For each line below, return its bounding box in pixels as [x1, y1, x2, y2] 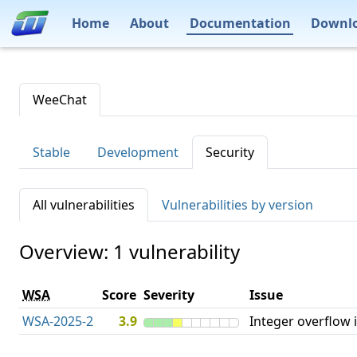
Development [97, 143, 178, 161]
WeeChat [33, 91, 87, 108]
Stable [33, 143, 70, 161]
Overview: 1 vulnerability [19, 238, 240, 265]
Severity [143, 286, 194, 304]
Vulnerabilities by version [162, 196, 313, 214]
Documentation [189, 14, 291, 32]
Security [206, 143, 254, 161]
